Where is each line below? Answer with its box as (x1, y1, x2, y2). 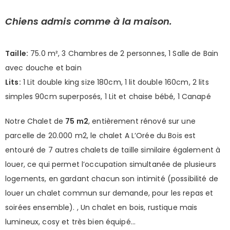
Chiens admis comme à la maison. (5, 14, 175, 28)
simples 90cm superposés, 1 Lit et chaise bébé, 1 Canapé (5, 91, 211, 102)
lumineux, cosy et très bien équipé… (5, 216, 136, 227)
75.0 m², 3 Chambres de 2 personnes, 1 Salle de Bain (28, 48, 219, 59)
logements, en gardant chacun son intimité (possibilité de (5, 173, 218, 184)
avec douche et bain (5, 62, 82, 73)
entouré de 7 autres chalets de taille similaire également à (5, 144, 221, 155)
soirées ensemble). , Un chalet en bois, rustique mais (5, 202, 198, 213)
